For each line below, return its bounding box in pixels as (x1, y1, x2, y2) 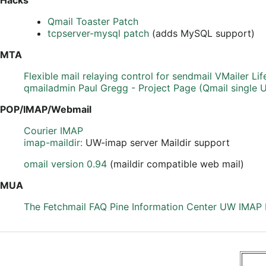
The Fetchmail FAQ (24, 200, 107, 213)
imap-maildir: (24, 136, 85, 148)
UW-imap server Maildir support (85, 136, 230, 148)
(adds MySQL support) (149, 27, 255, 39)
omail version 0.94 (24, 157, 107, 170)
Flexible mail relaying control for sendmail (24, 69, 212, 82)
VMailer (215, 69, 249, 82)
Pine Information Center (110, 200, 217, 213)
